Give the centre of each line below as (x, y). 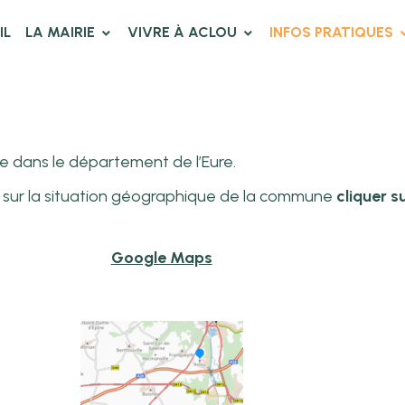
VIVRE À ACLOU (184, 32)
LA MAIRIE (62, 32)
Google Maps (161, 258)
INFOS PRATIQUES (333, 32)
